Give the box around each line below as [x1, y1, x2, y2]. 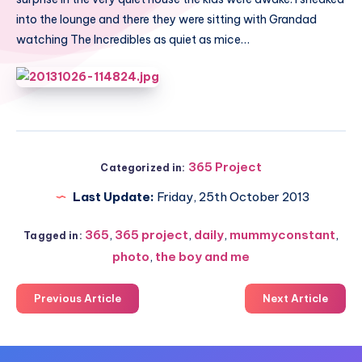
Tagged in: [23, 229, 82, 242]
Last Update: [73, 188, 154, 204]
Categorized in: [100, 161, 186, 174]
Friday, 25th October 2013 [154, 188, 310, 204]
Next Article [263, 291, 328, 305]
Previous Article [34, 291, 121, 305]
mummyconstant [229, 226, 335, 242]
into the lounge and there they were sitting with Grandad [16, 12, 317, 27]
